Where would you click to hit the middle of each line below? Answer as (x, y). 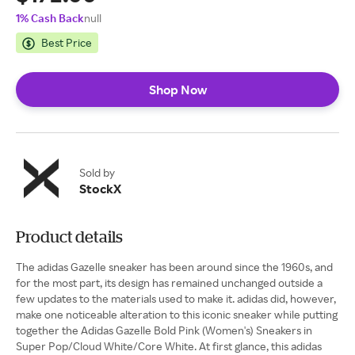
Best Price (67, 42)
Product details (69, 237)
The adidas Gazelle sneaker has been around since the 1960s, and (174, 267)
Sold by (97, 172)
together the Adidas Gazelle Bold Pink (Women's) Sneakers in (164, 330)
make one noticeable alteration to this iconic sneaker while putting (177, 314)
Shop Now (177, 90)
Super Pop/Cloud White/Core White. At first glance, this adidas (169, 346)
